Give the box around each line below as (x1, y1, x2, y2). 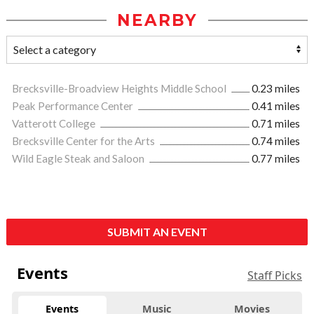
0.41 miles (252, 100, 300, 113)
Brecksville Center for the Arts (12, 135, 157, 148)
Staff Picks (247, 268, 302, 284)
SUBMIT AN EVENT (107, 225, 207, 239)
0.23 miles (252, 82, 300, 95)
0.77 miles (252, 152, 300, 165)
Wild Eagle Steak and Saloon (12, 152, 146, 165)
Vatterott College (12, 117, 97, 130)
